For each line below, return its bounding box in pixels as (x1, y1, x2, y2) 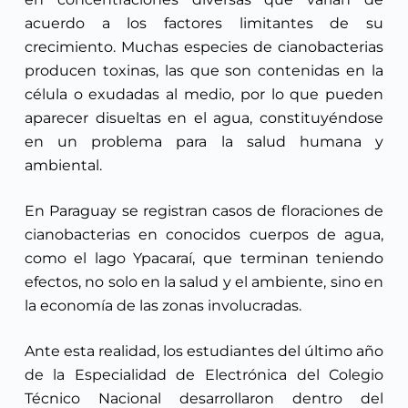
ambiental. (24, 156, 102, 174)
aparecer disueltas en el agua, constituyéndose (24, 108, 384, 127)
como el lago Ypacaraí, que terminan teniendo (24, 249, 384, 267)
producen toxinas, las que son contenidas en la (24, 61, 384, 79)
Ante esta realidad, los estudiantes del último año (24, 342, 384, 360)
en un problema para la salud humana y (24, 132, 384, 150)
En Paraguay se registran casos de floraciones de (24, 201, 384, 219)
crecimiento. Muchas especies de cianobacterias (24, 37, 384, 56)
